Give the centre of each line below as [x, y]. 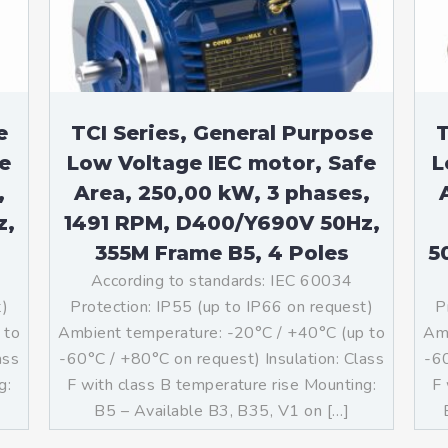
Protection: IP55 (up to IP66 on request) [222, 307]
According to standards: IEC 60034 [221, 281]
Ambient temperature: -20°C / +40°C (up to [222, 333]
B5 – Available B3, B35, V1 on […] [222, 411]
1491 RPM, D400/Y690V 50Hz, [221, 223]
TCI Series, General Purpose [221, 133]
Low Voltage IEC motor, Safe [222, 163]
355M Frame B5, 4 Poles [221, 253]
